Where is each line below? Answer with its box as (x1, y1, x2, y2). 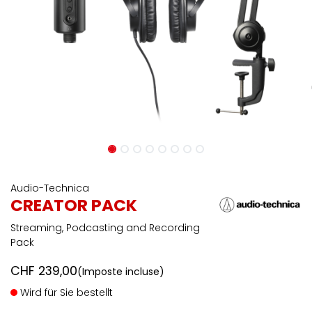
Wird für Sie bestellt (17, 286, 113, 299)
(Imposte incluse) (77, 265, 164, 279)
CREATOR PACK (10, 194, 137, 217)
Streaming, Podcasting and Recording (10, 221, 200, 235)
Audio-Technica (10, 181, 89, 195)
